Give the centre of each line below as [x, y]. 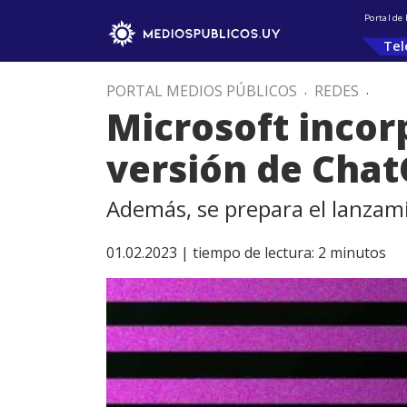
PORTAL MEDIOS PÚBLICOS [202, 91]
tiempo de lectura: [253, 253]
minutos [358, 253]
